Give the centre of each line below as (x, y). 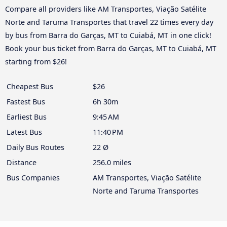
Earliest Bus (27, 117)
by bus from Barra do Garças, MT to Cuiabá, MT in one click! (108, 35)
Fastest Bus (26, 102)
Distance (22, 163)
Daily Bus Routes (35, 147)
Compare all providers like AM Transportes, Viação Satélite (106, 9)
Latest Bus (24, 132)
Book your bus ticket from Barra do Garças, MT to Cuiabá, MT (111, 49)
